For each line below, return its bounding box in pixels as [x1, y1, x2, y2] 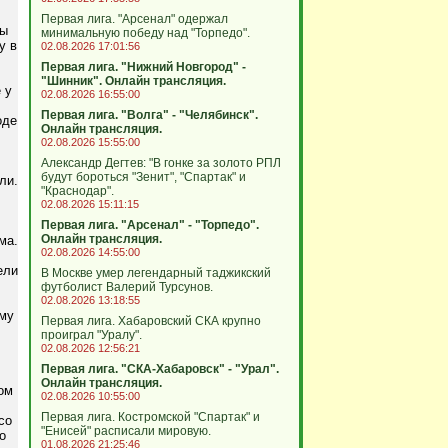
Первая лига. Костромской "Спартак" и [40, 410, 260, 424]
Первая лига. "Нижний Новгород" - [40, 60, 246, 74]
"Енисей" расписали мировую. [40, 424, 211, 438]
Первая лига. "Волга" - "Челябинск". [40, 108, 258, 122]
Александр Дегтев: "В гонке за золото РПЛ [40, 156, 281, 170]
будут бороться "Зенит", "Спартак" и [40, 170, 246, 184]
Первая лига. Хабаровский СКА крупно [40, 314, 261, 328]
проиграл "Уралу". [40, 328, 142, 342]
